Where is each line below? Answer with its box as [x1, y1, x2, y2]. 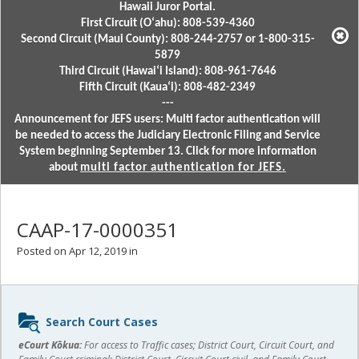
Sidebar [13, 302, 63, 321]
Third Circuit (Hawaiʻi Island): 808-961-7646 [58, 66, 276, 78]
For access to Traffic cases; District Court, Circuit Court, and [82, 338, 334, 352]
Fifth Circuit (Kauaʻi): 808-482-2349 [79, 82, 256, 94]
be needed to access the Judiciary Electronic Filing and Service [14, 130, 321, 142]
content [13, 324, 67, 342]
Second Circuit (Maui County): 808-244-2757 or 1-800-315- [20, 34, 315, 46]
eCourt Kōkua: [18, 338, 82, 352]
